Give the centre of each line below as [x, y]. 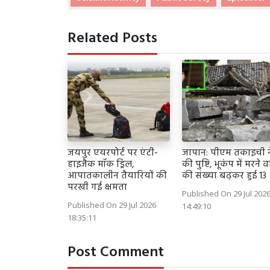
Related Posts [112, 39]
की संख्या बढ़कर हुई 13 [224, 176]
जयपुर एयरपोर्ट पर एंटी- [113, 153]
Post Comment [116, 253]
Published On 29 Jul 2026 [112, 205]
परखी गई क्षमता [97, 188]
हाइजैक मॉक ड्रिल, [101, 165]
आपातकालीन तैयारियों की [117, 176]
